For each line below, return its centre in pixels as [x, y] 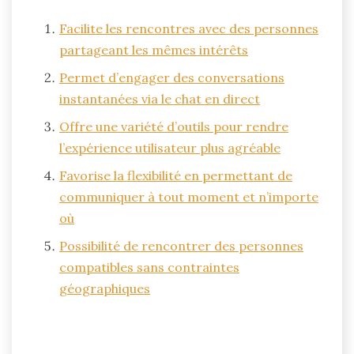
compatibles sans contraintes [149, 267]
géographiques [105, 288]
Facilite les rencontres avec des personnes [189, 28]
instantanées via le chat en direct [160, 98]
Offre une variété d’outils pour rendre [174, 126]
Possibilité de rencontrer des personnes [181, 245]
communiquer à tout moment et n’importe [189, 196]
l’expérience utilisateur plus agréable [170, 147]
